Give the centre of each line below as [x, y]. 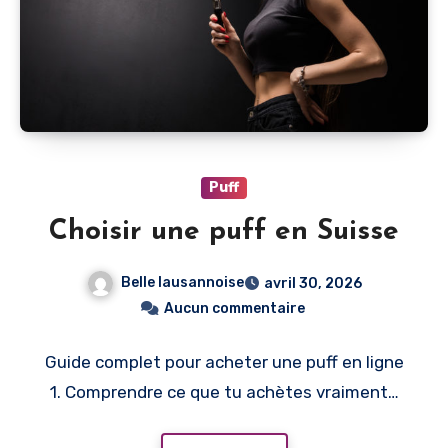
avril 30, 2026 [312, 284]
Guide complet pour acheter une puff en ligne [224, 362]
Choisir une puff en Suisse [224, 232]
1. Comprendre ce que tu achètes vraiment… [224, 392]
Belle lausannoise [182, 283]
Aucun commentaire [234, 309]
